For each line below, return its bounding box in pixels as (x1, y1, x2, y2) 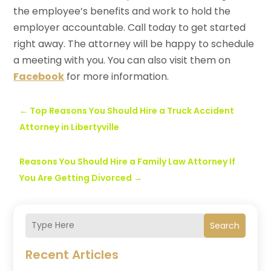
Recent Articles (25, 246, 119, 263)
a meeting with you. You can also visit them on (13, 53, 231, 67)
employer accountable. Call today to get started (13, 20, 246, 34)
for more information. (64, 69, 169, 83)
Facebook (13, 69, 65, 83)
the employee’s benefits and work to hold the (13, 4, 231, 18)
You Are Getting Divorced (19, 171, 132, 184)
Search (209, 219, 240, 232)
